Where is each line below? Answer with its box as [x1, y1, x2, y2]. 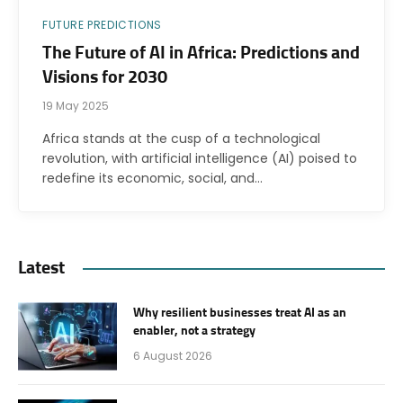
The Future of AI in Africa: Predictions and [42, 44, 360, 63]
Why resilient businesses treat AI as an [133, 307, 346, 320]
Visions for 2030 [42, 68, 167, 87]
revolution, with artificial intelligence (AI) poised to [42, 149, 357, 168]
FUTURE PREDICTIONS [42, 17, 162, 33]
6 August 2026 [133, 348, 212, 364]
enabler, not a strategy [133, 325, 255, 338]
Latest [18, 259, 65, 278]
